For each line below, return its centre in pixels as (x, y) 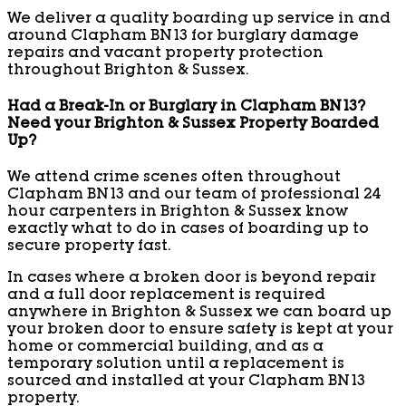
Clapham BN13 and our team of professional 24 (193, 196)
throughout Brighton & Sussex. (128, 71)
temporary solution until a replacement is (176, 366)
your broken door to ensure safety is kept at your (200, 331)
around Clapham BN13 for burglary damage (183, 37)
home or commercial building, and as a (165, 348)
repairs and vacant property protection (165, 54)
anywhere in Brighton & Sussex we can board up (199, 314)
